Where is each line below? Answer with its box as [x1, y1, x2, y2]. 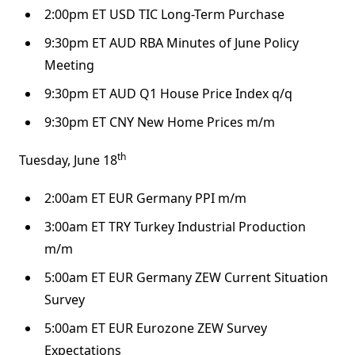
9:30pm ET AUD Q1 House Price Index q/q [44, 85, 292, 103]
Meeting [44, 56, 94, 74]
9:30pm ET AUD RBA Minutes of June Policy [44, 34, 299, 52]
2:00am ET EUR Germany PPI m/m [44, 189, 246, 208]
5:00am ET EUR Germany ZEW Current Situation [44, 269, 328, 287]
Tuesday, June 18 [19, 151, 117, 170]
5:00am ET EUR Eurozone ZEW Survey [44, 319, 267, 338]
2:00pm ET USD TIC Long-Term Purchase [44, 6, 284, 24]
